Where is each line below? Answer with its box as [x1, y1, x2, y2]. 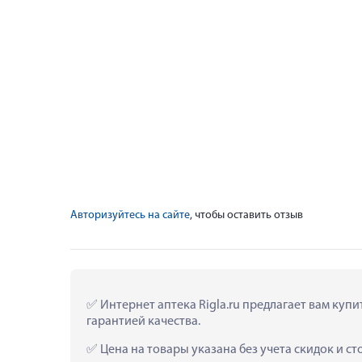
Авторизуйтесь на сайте [70, 208, 190, 221]
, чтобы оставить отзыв [190, 208, 303, 221]
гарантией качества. [86, 314, 200, 328]
